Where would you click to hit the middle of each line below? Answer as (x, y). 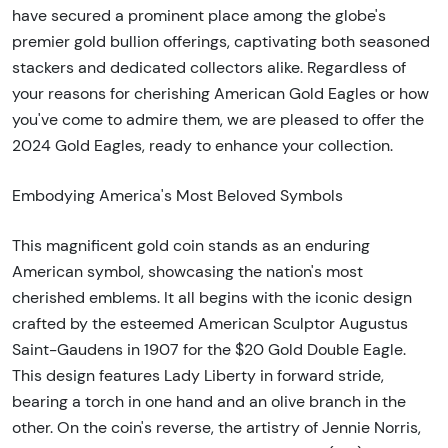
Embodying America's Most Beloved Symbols (177, 196)
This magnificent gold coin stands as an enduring (191, 246)
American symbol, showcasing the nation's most (187, 272)
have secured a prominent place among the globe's (199, 16)
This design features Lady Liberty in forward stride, (198, 376)
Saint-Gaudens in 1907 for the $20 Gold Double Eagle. (209, 350)
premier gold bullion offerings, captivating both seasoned (221, 42)
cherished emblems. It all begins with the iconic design (212, 298)
